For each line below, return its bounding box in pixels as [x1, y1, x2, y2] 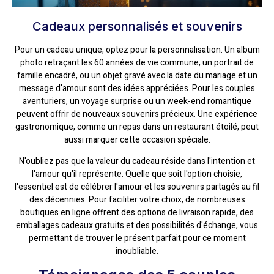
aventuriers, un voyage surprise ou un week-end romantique [23, 94, 251, 108]
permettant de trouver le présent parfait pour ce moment [28, 232, 246, 245]
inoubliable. [116, 245, 158, 258]
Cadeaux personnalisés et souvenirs [32, 18, 242, 34]
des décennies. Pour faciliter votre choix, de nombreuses [29, 193, 245, 207]
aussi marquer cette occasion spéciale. [64, 133, 210, 146]
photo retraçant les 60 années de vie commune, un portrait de [20, 56, 254, 69]
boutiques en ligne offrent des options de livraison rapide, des [20, 206, 254, 220]
